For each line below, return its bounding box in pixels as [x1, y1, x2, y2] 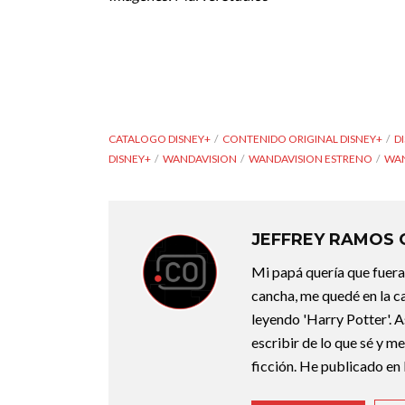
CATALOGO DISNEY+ [108, 132, 211, 146]
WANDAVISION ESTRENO [249, 152, 372, 165]
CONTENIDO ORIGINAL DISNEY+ [222, 132, 382, 146]
